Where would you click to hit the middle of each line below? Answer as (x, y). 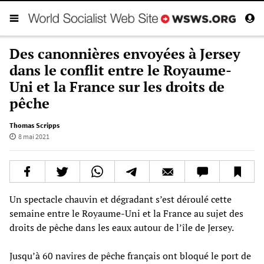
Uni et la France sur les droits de (117, 86)
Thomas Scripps (34, 125)
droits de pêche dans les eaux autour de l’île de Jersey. (122, 227)
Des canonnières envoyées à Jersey (125, 53)
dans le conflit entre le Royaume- (121, 70)
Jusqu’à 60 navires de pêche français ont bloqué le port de (130, 255)
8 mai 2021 (34, 136)
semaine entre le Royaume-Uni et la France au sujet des (126, 213)
